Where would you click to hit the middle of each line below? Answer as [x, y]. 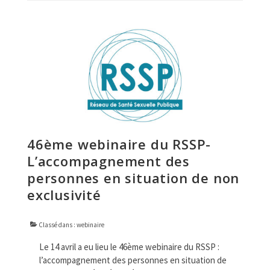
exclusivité [64, 194]
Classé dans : [57, 224]
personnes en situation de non [133, 177]
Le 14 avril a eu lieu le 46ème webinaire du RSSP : [129, 246]
